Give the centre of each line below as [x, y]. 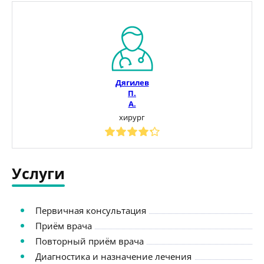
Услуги [38, 173]
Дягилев [132, 82]
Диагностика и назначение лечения [113, 256]
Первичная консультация [91, 210]
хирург [132, 117]
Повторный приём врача [90, 241]
